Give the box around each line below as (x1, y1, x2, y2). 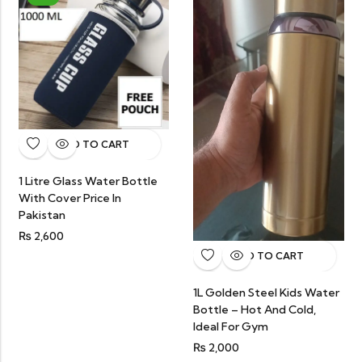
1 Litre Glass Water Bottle (18, 173, 158, 188)
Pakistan (18, 207, 65, 222)
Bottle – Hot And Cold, (193, 302, 316, 318)
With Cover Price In (18, 190, 121, 205)
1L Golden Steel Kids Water (193, 285, 339, 301)
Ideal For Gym (193, 319, 268, 335)
